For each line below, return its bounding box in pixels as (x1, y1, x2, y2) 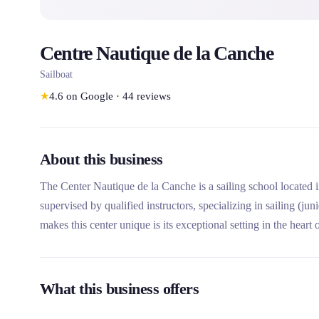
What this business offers (40, 280, 199, 298)
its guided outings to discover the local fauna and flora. (40, 238, 285, 250)
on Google (66, 90, 113, 102)
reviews (137, 90, 171, 102)
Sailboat (40, 69, 73, 80)
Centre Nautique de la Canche (40, 42, 273, 64)
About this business (40, 150, 163, 168)
